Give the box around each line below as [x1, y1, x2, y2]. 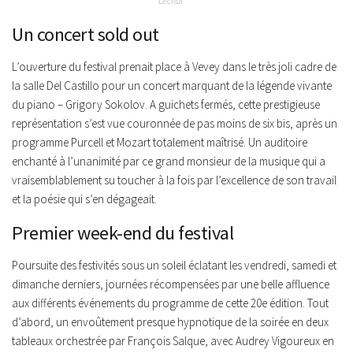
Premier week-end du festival [12, 221, 233, 245]
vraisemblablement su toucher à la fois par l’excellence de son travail [12, 173, 336, 188]
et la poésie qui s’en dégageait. [12, 191, 157, 206]
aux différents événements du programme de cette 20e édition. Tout [12, 295, 329, 310]
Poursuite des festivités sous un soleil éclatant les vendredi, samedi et [12, 258, 336, 273]
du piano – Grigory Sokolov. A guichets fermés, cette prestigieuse [12, 97, 320, 112]
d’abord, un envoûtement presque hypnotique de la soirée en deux [12, 314, 329, 329]
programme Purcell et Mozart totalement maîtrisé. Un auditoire [12, 135, 307, 150]
